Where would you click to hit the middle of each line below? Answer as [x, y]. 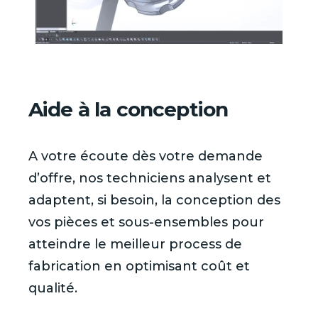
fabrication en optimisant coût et [139, 267]
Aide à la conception [128, 110]
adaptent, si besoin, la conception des [154, 201]
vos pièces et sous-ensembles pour [146, 223]
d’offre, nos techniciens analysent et [150, 179]
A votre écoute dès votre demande [146, 157]
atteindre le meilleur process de [135, 245]
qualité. [53, 289]
